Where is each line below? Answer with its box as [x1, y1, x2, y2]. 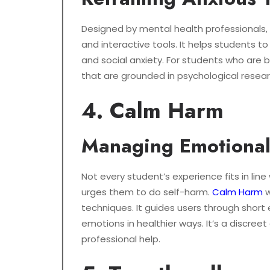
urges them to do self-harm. [81, 186, 212, 199]
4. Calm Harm [81, 95, 224, 127]
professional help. [81, 233, 160, 246]
